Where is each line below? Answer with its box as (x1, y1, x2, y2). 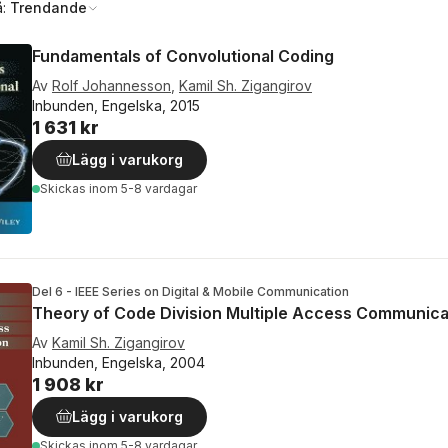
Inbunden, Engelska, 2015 (32, 97, 200, 114)
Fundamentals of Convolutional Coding (32, 46, 334, 66)
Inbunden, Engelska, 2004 (32, 354, 205, 372)
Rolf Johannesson (52, 77, 171, 94)
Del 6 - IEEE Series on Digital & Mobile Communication (32, 284, 349, 300)
